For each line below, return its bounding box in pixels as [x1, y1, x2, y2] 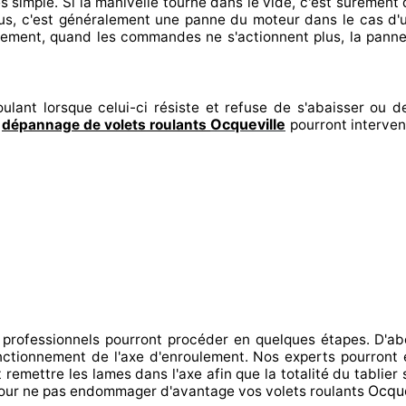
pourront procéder [104, 331, 228, 348]
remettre [2, 365, 65, 382]
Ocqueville [210, 115, 285, 133]
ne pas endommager [19, 382, 157, 400]
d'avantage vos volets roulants [157, 382, 368, 400]
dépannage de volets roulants [2, 116, 210, 133]
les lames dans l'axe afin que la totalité [64, 365, 329, 382]
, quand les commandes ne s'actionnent [41, 28, 309, 45]
